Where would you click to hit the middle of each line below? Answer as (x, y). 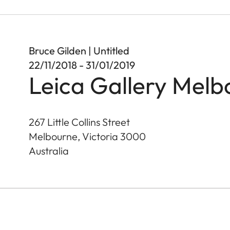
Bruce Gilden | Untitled (79, 50)
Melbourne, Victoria (73, 136)
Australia (49, 150)
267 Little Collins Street (79, 122)
